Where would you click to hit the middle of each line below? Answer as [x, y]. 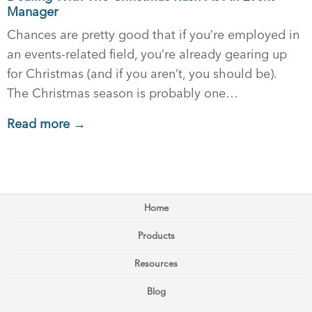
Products [156, 236]
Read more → [46, 124]
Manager [32, 12]
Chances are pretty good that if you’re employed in [153, 35]
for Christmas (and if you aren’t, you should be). [144, 74]
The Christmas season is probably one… [123, 93]
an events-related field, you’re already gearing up [147, 54]
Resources [156, 264]
